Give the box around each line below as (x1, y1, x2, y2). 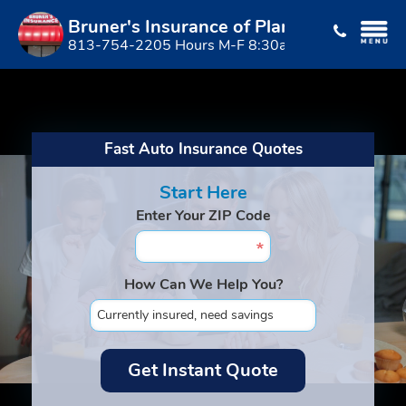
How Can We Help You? (123, 275, 283, 295)
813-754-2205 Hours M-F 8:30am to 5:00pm (68, 35, 371, 55)
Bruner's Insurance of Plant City (68, 14, 336, 39)
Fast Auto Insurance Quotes (103, 139, 303, 159)
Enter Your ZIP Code (135, 206, 271, 226)
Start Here (159, 180, 247, 205)
